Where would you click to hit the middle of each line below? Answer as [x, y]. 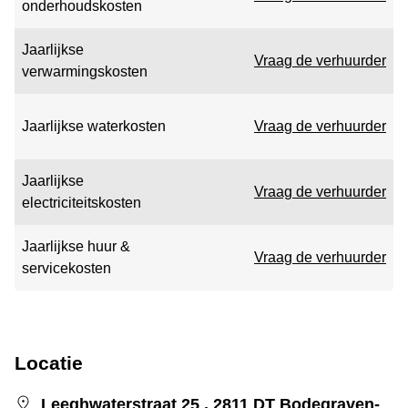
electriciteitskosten [82, 203]
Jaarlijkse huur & [76, 246]
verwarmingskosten [85, 71]
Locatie [49, 363]
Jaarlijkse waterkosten [94, 126]
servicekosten [66, 268]
